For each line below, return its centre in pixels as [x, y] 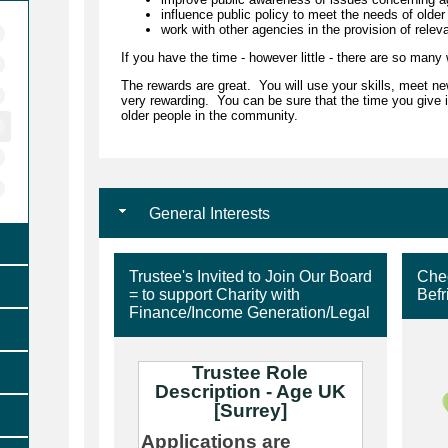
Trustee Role [250, 372]
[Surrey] [250, 410]
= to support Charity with [214, 294]
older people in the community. [209, 115]
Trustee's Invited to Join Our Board [250, 276]
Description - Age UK [250, 391]
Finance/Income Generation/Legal [249, 312]
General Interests [207, 213]
